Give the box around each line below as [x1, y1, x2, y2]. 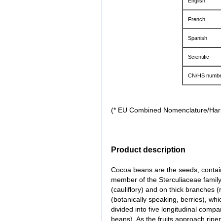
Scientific [187, 54, 209, 60]
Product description [111, 146, 185, 154]
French [187, 16, 205, 23]
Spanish [187, 35, 207, 41]
